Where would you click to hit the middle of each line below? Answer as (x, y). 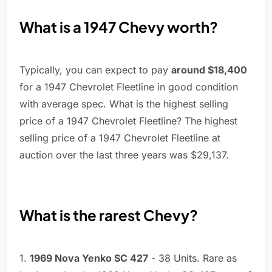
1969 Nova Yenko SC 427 (89, 258)
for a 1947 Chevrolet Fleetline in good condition (129, 87)
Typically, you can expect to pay (95, 70)
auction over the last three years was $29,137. (124, 155)
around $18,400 (209, 70)
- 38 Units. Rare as (192, 258)
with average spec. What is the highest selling (124, 104)
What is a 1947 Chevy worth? (119, 27)
